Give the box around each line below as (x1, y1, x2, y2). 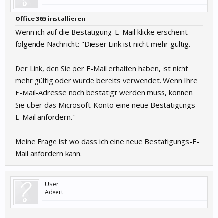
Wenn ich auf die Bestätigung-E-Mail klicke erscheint (15, 27, 188, 36)
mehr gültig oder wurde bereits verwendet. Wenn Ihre (15, 75, 198, 85)
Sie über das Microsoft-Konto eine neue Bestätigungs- (15, 100, 198, 109)
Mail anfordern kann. (15, 148, 82, 158)
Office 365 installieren (15, 14, 86, 23)
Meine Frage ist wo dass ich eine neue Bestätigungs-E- (15, 136, 200, 146)
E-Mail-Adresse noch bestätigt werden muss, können (15, 88, 193, 97)
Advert (45, 188, 63, 196)
